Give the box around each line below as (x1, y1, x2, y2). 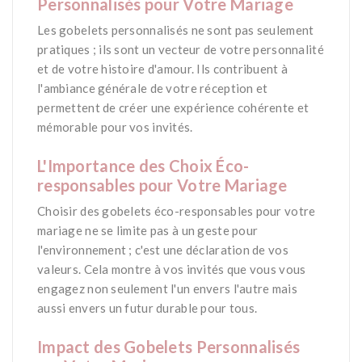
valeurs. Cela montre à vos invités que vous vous (37, 262, 306, 277)
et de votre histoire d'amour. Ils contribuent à (37, 61, 288, 77)
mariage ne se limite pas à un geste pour (37, 223, 259, 238)
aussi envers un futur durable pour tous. (37, 301, 258, 316)
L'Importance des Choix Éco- (37, 156, 250, 176)
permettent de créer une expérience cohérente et (37, 100, 309, 116)
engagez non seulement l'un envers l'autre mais (37, 281, 297, 297)
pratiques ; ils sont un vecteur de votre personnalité (37, 42, 324, 57)
